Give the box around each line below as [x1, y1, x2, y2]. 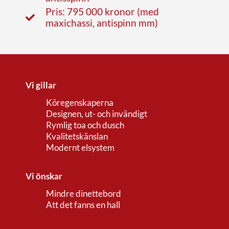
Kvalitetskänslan [46, 130, 108, 142]
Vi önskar [26, 170, 62, 181]
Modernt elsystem [46, 142, 114, 153]
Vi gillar [26, 79, 56, 90]
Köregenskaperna [46, 97, 113, 108]
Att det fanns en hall [46, 199, 120, 210]
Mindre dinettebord [46, 188, 121, 199]
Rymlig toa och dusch [46, 119, 124, 130]
